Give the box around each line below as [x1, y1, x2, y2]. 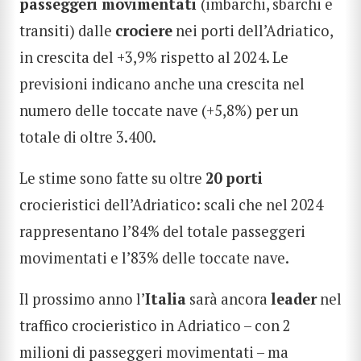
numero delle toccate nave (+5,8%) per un [19, 100, 298, 120]
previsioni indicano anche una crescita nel [19, 73, 305, 93]
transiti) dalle [19, 20, 115, 40]
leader [271, 289, 317, 309]
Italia [145, 289, 186, 309]
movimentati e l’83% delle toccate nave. [19, 247, 289, 268]
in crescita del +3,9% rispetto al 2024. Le [19, 47, 288, 67]
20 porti [205, 168, 263, 188]
